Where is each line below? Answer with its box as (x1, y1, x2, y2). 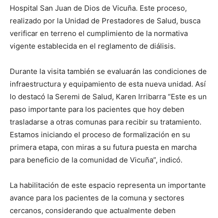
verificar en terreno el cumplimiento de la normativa (10, 29, 188, 38)
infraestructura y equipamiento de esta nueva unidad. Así (10, 79, 206, 89)
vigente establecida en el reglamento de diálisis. (10, 41, 176, 51)
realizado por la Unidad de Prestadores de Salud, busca (10, 16, 200, 26)
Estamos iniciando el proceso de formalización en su (10, 130, 190, 140)
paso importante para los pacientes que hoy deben (10, 105, 184, 114)
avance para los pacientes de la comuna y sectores (10, 193, 184, 203)
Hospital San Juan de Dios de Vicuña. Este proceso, (10, 3, 187, 13)
